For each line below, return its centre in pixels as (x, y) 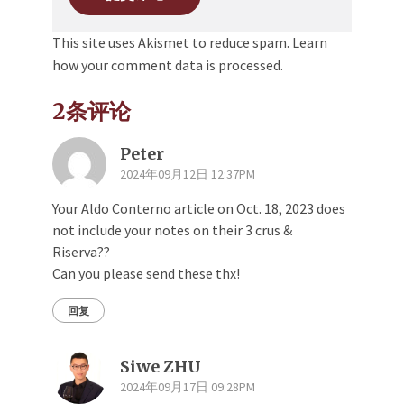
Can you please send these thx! (146, 274)
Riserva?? (81, 252)
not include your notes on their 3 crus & (172, 230)
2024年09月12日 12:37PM (188, 174)
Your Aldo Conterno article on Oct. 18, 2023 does (199, 209)
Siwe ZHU (161, 366)
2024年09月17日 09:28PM (188, 386)
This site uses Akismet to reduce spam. (172, 43)
